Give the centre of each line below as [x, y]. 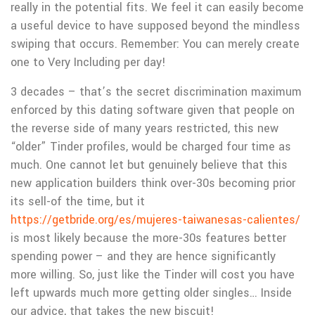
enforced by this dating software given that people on [153, 110]
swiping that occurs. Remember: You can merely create [155, 44]
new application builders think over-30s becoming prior [153, 183]
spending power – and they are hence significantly [143, 256]
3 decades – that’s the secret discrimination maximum [156, 92]
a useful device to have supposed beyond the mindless [155, 26]
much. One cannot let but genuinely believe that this [149, 165]
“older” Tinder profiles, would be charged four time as [151, 147]
